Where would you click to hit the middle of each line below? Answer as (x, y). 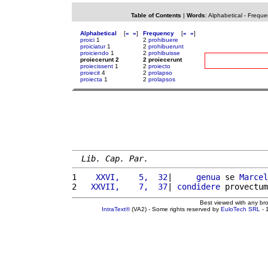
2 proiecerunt (162, 60)
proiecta (91, 79)
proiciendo (95, 53)
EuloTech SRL (240, 209)
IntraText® (116, 209)
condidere (199, 186)
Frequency (159, 33)
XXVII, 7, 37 (124, 186)
